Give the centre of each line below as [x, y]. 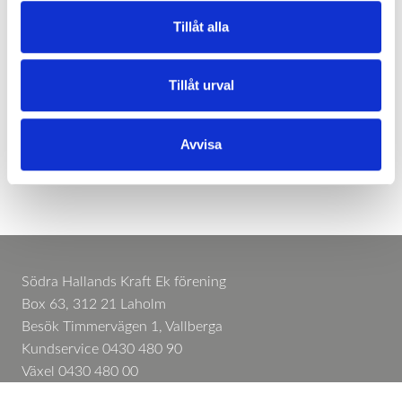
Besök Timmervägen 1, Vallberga [122, 327]
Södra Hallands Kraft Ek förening [124, 282]
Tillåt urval [201, 85]
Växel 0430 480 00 [80, 371]
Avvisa [201, 144]
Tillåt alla [201, 26]
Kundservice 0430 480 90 [102, 349]
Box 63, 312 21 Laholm [94, 304]
